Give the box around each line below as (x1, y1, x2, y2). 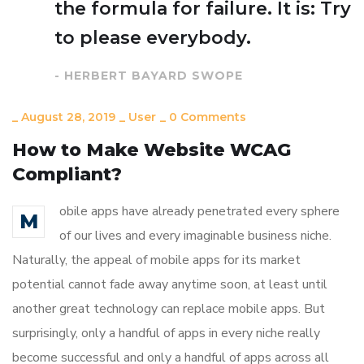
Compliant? (12, 162, 122, 185)
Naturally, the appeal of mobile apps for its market (12, 250, 301, 269)
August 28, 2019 (21, 109, 115, 124)
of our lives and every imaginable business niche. (59, 226, 331, 245)
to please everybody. (54, 26, 251, 49)
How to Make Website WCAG (12, 138, 291, 161)
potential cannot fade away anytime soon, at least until (12, 275, 327, 293)
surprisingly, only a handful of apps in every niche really (12, 323, 320, 342)
